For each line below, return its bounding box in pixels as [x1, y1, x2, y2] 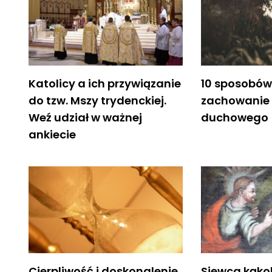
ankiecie [29, 126, 76, 142]
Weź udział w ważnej [29, 109, 142, 125]
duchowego [201, 109, 269, 125]
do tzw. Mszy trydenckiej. [29, 92, 166, 108]
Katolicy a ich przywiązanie [29, 75, 181, 91]
